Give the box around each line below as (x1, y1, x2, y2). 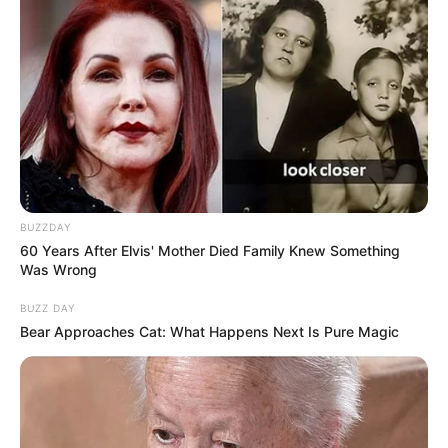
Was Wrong (20, 261, 97, 279)
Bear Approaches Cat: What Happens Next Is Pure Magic (20, 323, 399, 341)
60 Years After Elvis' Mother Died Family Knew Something (20, 242, 400, 260)
